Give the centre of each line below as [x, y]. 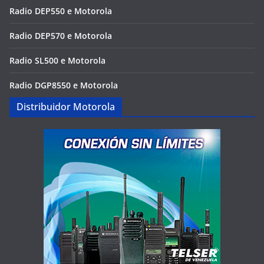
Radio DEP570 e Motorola [61, 36]
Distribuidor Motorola [66, 107]
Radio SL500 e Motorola [57, 60]
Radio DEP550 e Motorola [61, 11]
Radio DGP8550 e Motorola [64, 85]
